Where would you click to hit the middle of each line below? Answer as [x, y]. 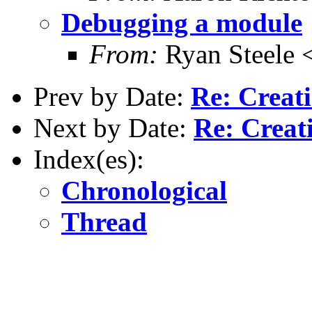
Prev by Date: [112, 96]
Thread [104, 221]
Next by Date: [114, 127]
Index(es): [89, 159]
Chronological [144, 190]
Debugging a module [182, 22]
